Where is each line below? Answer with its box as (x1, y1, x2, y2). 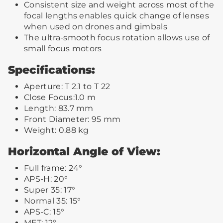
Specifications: (8, 63, 95, 76)
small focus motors (24, 43, 102, 53)
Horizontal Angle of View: (8, 144, 160, 158)
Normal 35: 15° (24, 196, 81, 206)
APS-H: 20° (24, 174, 68, 184)
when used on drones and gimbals (24, 21, 167, 31)
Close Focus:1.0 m (24, 92, 96, 102)
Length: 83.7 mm (24, 103, 94, 113)
